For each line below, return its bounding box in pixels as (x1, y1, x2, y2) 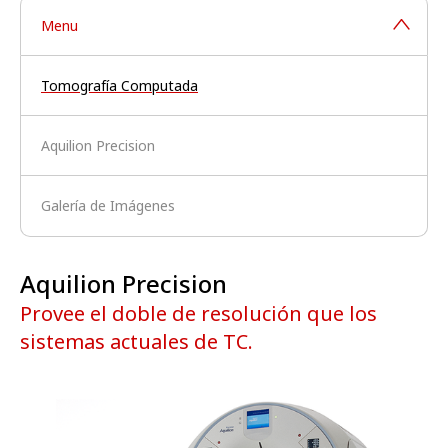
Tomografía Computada (41, 76, 198, 96)
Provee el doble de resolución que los (20, 300, 377, 328)
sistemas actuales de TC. (20, 328, 253, 356)
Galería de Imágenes (41, 196, 175, 216)
